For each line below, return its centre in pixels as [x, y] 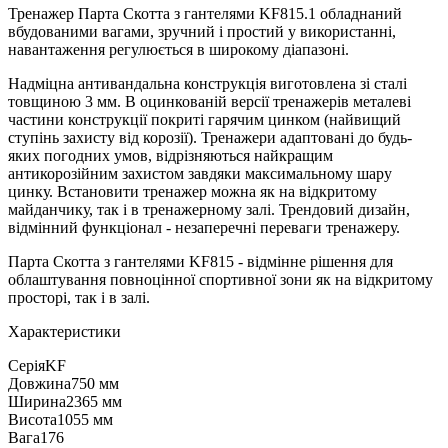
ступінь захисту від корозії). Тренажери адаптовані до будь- [210, 137]
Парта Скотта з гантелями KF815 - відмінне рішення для [200, 261]
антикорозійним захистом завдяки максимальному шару [200, 173]
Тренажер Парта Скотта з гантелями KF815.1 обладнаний [205, 13]
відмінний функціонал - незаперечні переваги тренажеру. [204, 227]
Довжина [39, 383]
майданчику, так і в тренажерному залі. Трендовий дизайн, [209, 209]
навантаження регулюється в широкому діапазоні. [178, 49]
